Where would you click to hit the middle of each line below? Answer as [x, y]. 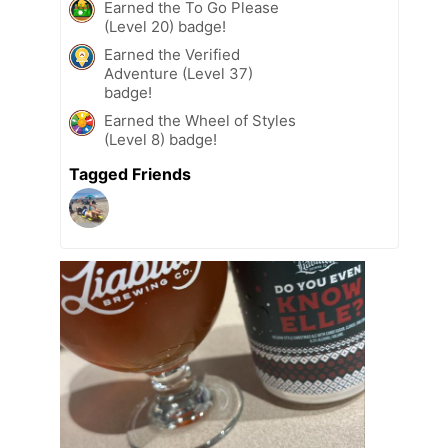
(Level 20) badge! [165, 27]
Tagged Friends [130, 174]
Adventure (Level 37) [178, 74]
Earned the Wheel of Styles [200, 121]
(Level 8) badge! [160, 140]
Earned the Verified [172, 55]
